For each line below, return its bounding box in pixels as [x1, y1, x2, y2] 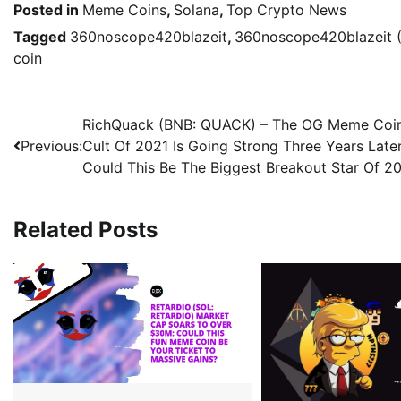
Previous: [21, 136, 82, 155]
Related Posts [13, 216, 158, 243]
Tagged [13, 27, 70, 46]
